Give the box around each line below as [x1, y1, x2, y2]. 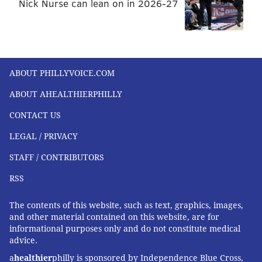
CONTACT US [9, 111, 61, 120]
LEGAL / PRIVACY [9, 132, 78, 142]
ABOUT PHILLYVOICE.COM [9, 68, 115, 78]
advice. [9, 236, 37, 246]
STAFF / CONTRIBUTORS [9, 153, 104, 163]
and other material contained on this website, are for [9, 212, 219, 222]
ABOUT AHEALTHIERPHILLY [9, 89, 122, 99]
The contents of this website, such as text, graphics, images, [9, 201, 243, 211]
